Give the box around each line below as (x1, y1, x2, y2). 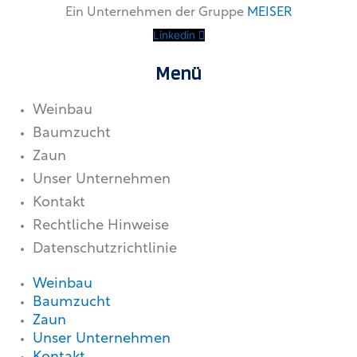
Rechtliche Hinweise (33, 218, 170, 234)
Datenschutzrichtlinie (33, 241, 178, 257)
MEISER (247, 6, 292, 20)
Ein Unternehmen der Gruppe (65, 6, 247, 20)
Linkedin (152, 29, 195, 42)
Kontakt (33, 195, 86, 211)
